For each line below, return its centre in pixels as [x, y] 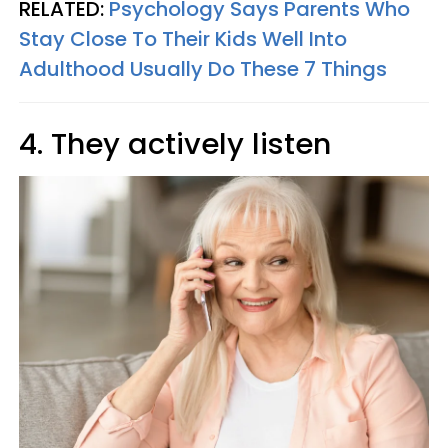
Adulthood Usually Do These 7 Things [203, 69]
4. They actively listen [175, 144]
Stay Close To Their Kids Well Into [183, 39]
